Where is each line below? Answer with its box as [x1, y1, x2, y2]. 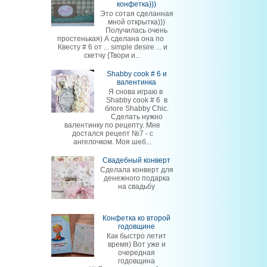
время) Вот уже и [107, 240, 166, 249]
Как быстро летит [107, 232, 167, 241]
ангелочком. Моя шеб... [73, 138, 151, 147]
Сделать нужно [110, 113, 163, 122]
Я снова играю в [108, 88, 165, 97]
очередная [118, 249, 156, 257]
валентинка [117, 77, 157, 86]
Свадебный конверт [103, 156, 171, 164]
